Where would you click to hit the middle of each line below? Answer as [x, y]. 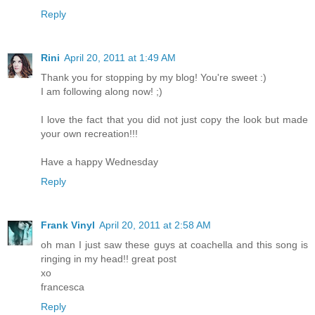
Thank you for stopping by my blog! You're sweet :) [154, 77]
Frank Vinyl [68, 225]
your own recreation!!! [89, 133]
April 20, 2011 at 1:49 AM [120, 57]
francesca [63, 287]
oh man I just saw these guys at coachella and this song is [174, 244]
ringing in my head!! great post [109, 258]
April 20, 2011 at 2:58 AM [155, 225]
